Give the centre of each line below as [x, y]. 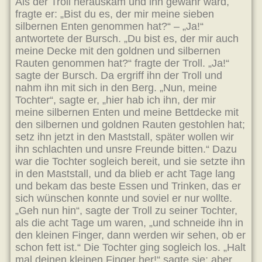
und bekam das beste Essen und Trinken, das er [128, 186]
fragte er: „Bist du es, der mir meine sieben [115, 14]
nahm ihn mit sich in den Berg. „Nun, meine [116, 88]
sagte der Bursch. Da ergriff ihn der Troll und [119, 75]
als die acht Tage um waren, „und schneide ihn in [129, 223]
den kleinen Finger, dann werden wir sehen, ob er [130, 235]
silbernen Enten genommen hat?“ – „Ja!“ [109, 26]
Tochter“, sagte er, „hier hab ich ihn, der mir [116, 100]
